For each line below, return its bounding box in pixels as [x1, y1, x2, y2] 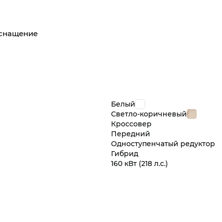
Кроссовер [111, 119, 152, 129]
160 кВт [111, 159, 137, 168]
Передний [111, 129, 150, 139]
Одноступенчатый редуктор [111, 139, 215, 149]
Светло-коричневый [111, 109, 187, 119]
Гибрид [111, 149, 138, 159]
